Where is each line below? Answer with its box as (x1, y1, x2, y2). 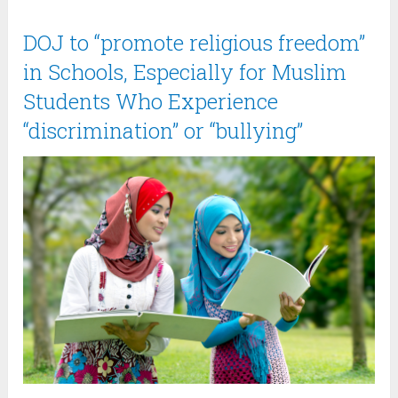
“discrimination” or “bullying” (23, 116, 304, 146)
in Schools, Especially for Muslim (23, 58, 347, 87)
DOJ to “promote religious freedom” (23, 28, 366, 58)
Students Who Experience (23, 87, 279, 116)
